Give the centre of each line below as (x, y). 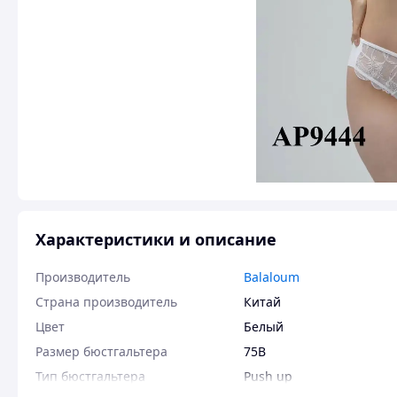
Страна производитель (106, 302)
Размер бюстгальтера (101, 351)
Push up (268, 376)
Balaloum (272, 277)
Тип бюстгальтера (90, 376)
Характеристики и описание (156, 239)
